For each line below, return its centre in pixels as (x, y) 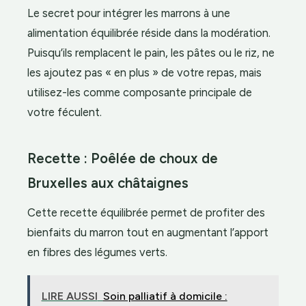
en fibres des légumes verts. (97, 252)
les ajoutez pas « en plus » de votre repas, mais (144, 73)
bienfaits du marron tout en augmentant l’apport (148, 232)
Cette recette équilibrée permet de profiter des (146, 212)
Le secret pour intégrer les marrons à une (129, 13)
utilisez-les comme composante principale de (140, 93)
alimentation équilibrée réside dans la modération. (149, 33)
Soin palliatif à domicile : (165, 296)
